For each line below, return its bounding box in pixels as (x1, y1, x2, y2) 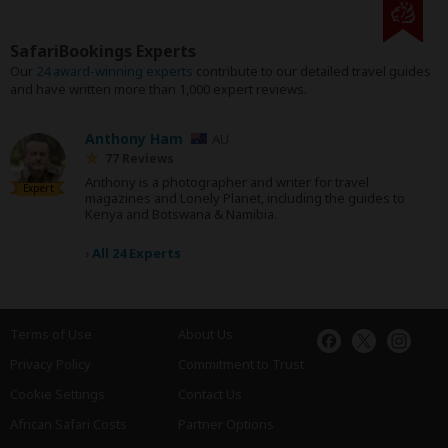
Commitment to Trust (178, 355, 304, 373)
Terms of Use (10, 325, 92, 343)
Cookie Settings (10, 385, 105, 403)
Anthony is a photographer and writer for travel (85, 173, 369, 191)
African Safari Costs (10, 415, 127, 433)
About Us (178, 325, 233, 343)
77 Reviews (105, 150, 174, 167)
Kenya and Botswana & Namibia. (85, 205, 277, 223)
